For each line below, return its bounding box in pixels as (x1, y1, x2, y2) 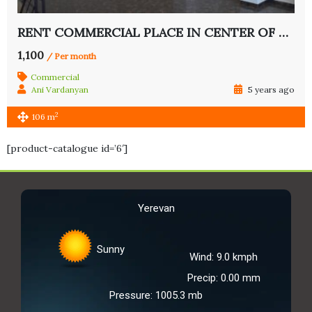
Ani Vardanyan (31, 84, 88, 95)
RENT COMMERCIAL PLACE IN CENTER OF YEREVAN (279, 24, 288, 41)
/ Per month (47, 51, 96, 62)
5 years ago (246, 84, 295, 95)
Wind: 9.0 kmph (189, 251, 258, 264)
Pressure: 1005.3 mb (109, 289, 203, 302)
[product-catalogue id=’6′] (7, 142, 127, 155)
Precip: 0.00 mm (187, 272, 260, 285)
